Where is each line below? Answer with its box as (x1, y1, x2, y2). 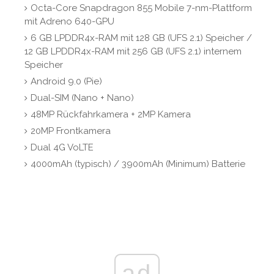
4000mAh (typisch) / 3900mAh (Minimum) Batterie (31, 158, 245, 170)
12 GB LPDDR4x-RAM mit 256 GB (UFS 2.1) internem (24, 46, 242, 57)
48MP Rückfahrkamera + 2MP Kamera (31, 109, 191, 120)
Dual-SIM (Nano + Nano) (31, 92, 134, 104)
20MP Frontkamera (31, 125, 111, 137)
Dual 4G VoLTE (31, 142, 94, 154)
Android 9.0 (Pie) (31, 76, 102, 87)
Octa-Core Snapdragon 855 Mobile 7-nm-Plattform (31, 2, 252, 14)
